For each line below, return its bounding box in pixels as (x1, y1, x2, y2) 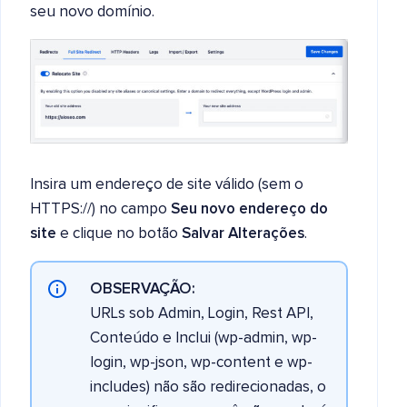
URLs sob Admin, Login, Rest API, (90, 306, 313, 323)
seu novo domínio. (30, 5, 154, 21)
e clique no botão (56, 226, 182, 243)
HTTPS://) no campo (30, 202, 171, 218)
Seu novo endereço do (171, 202, 328, 218)
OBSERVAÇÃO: (90, 282, 195, 298)
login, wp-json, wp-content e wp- (90, 355, 313, 372)
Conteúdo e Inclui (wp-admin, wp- (90, 331, 317, 347)
